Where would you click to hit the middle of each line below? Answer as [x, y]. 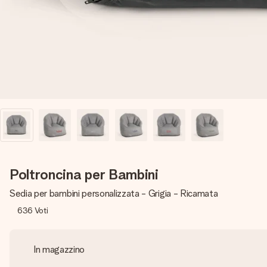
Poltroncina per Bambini [84, 174]
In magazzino [59, 249]
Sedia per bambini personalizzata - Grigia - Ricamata [114, 193]
